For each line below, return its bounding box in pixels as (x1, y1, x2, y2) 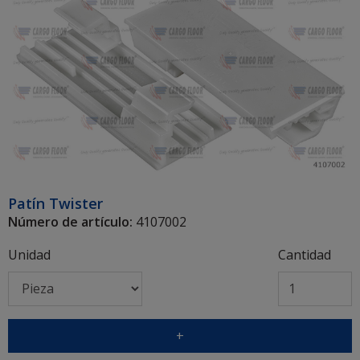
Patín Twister (8, 193, 103, 213)
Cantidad (277, 245, 331, 264)
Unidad (8, 245, 51, 264)
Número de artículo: (8, 212, 133, 231)
